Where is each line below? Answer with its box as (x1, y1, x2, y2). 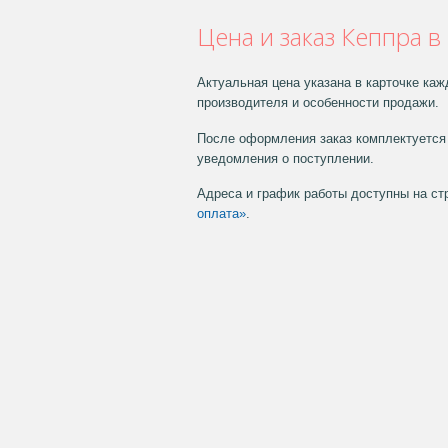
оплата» (197, 206, 246, 222)
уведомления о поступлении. (197, 150, 374, 166)
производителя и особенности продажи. (197, 95, 439, 111)
